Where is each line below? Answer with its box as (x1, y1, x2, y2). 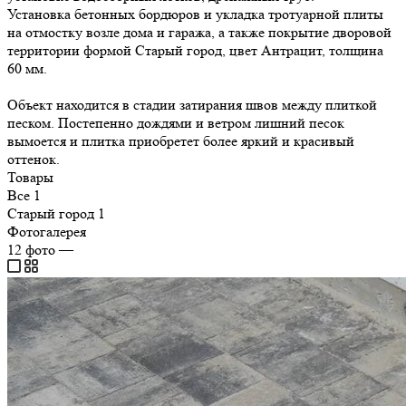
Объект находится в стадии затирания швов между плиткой (7, 95, 377, 113)
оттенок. (7, 150, 60, 168)
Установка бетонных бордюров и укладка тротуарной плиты (7, 5, 383, 23)
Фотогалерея (7, 222, 86, 240)
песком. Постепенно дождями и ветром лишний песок (7, 113, 344, 131)
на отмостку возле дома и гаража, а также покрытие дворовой (7, 23, 391, 41)
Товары (7, 168, 53, 186)
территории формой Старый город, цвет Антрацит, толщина (7, 41, 383, 59)
